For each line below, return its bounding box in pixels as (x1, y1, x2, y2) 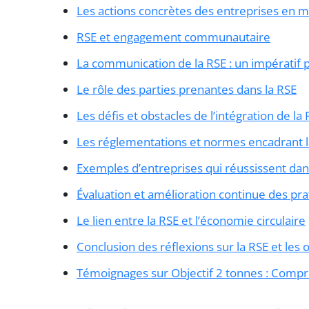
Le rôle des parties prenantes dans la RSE (77, 81, 297, 97)
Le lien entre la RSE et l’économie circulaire (77, 212, 306, 228)
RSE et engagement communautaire (77, 28, 270, 45)
